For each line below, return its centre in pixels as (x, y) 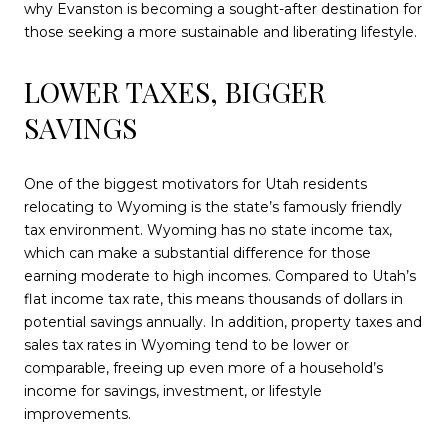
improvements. (77, 413)
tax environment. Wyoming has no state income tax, (208, 229)
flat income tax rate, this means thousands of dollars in (213, 298)
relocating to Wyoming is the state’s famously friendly (213, 206)
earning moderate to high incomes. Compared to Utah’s (220, 275)
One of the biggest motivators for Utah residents (195, 183)
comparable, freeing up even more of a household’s (203, 367)
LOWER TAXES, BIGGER (175, 91)
